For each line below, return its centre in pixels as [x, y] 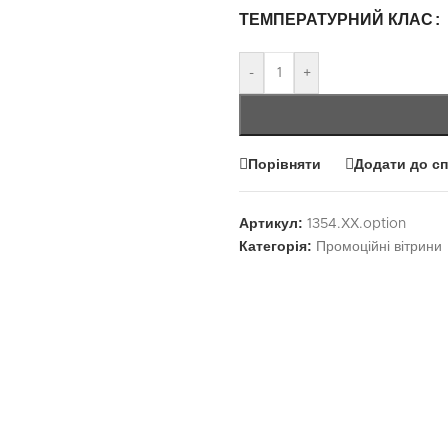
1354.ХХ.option [356, 224]
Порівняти [284, 163]
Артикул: [273, 223]
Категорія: [275, 246]
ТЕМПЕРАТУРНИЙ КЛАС [336, 19]
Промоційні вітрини [379, 247]
